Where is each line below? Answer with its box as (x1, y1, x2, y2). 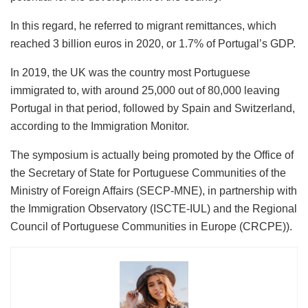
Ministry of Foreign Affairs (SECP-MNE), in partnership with (10, 184, 297, 197)
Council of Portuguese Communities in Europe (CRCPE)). (10, 220, 292, 232)
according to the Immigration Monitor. (10, 120, 189, 132)
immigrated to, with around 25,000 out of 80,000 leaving (10, 84, 280, 96)
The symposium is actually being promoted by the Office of (10, 148, 294, 161)
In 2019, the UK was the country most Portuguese (10, 66, 250, 78)
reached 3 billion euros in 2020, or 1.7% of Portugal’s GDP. (10, 37, 296, 49)
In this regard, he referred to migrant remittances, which (10, 19, 276, 32)
